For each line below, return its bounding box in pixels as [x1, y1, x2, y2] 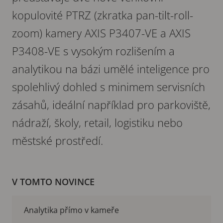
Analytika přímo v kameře [24, 204, 119, 216]
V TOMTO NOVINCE [12, 175, 95, 188]
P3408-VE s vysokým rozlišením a [12, 43, 175, 58]
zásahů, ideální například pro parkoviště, [12, 97, 211, 112]
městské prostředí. [12, 132, 103, 148]
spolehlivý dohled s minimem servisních [12, 79, 205, 94]
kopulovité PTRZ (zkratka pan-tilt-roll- [12, 7, 193, 22]
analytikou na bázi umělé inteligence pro [12, 61, 210, 76]
